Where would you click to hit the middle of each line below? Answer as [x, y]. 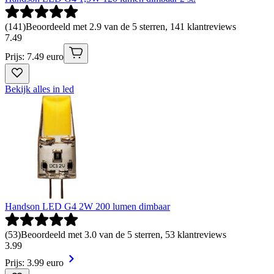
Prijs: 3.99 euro [34, 262]
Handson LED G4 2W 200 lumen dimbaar [87, 206]
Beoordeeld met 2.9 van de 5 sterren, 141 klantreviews [131, 26]
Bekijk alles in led [39, 89]
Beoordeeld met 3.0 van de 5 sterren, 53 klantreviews [124, 234]
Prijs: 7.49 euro [34, 56]
